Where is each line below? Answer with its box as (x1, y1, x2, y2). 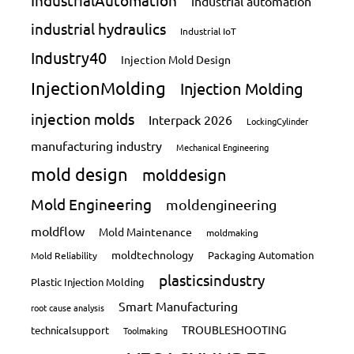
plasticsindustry (159, 270, 265, 290)
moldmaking (206, 226, 259, 239)
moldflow (31, 223, 85, 239)
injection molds (31, 109, 135, 129)
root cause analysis (31, 301, 105, 314)
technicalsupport (31, 323, 110, 337)
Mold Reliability (31, 249, 98, 262)
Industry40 (31, 47, 107, 68)
